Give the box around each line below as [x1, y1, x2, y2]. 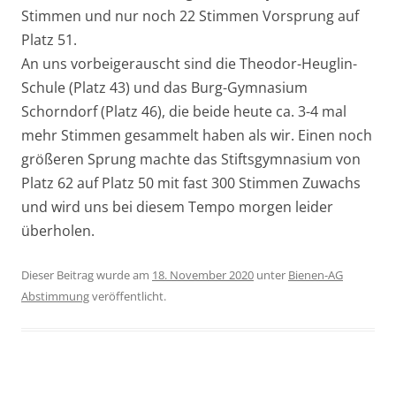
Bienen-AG [288, 267, 343, 283]
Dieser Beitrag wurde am [21, 267, 152, 283]
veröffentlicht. [89, 288, 166, 304]
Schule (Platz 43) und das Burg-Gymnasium [21, 78, 308, 97]
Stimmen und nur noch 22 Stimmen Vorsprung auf [21, 6, 359, 26]
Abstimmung [21, 288, 89, 304]
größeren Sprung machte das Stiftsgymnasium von [21, 149, 361, 169]
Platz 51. [21, 30, 77, 49]
